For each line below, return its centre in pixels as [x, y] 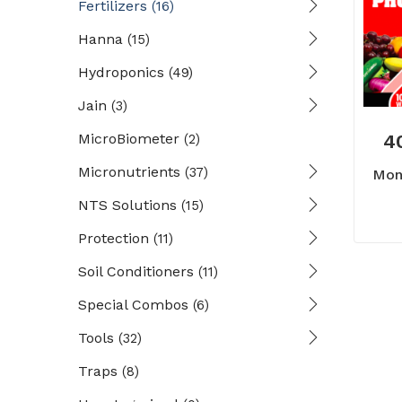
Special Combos [133, 305]
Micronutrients [129, 172]
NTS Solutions [127, 205]
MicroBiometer [129, 139]
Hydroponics [121, 72]
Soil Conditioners [136, 271]
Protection [114, 238]
